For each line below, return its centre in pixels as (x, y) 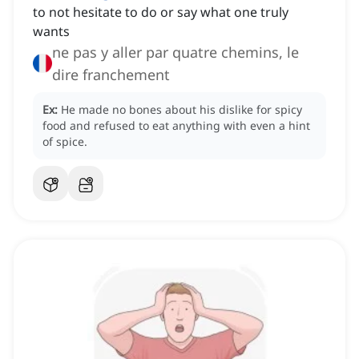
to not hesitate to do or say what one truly (161, 12)
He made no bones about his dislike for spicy (182, 110)
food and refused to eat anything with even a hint (176, 126)
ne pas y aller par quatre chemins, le (175, 52)
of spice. (65, 142)
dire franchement (111, 75)
